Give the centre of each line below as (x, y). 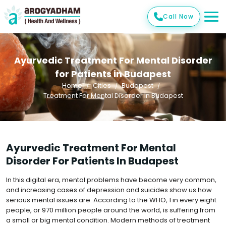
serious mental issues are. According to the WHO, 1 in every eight (111, 200)
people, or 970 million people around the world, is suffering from (111, 210)
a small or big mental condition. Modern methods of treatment (108, 220)
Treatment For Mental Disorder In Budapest (113, 96)
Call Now (178, 16)
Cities (102, 86)
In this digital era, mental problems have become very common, (111, 180)
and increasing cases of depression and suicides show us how (109, 190)
